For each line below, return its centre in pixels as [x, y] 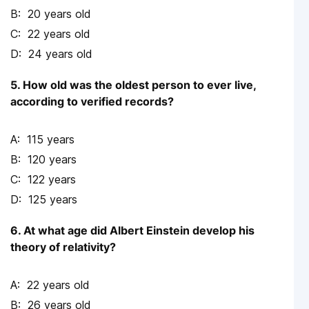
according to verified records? [92, 102]
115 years [51, 140]
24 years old [60, 54]
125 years [53, 200]
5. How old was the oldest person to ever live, [133, 85]
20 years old [59, 14]
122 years [52, 180]
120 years [52, 160]
